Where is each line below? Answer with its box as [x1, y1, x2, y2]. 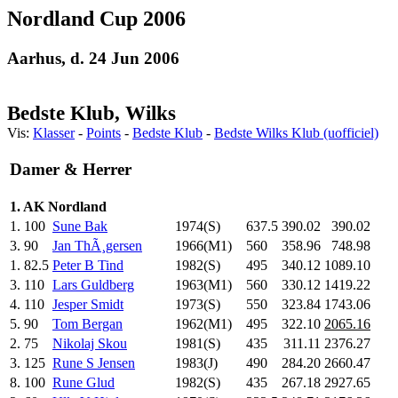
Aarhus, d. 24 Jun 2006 [7, 48, 179, 68]
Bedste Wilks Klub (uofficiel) [214, 124, 378, 140]
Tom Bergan [52, 315, 123, 331]
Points [86, 124, 121, 140]
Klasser [33, 124, 75, 140]
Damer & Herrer [10, 159, 131, 179]
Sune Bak [52, 218, 107, 234]
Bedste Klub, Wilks [7, 100, 176, 124]
